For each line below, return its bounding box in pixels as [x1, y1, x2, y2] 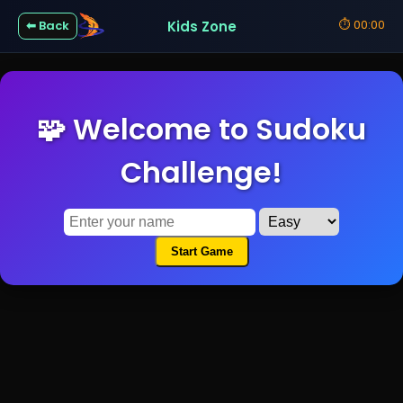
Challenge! [121, 152, 282, 193]
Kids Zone [166, 16, 237, 36]
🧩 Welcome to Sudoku [37, 109, 366, 150]
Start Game [170, 245, 233, 259]
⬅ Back [26, 17, 69, 34]
